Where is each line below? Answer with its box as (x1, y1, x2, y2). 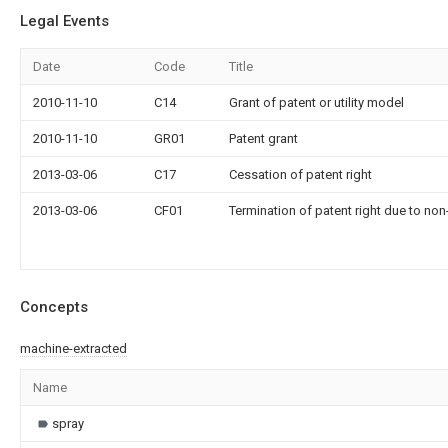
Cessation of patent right (229, 167, 372, 182)
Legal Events (20, 12, 109, 30)
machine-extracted (20, 340, 127, 356)
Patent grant (229, 131, 298, 146)
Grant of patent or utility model (229, 95, 404, 110)
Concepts (20, 298, 88, 316)
